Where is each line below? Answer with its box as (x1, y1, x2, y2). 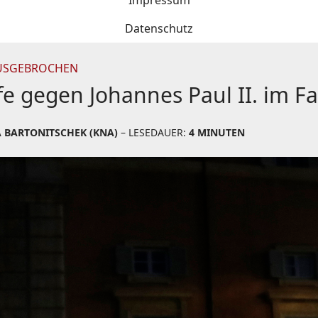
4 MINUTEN (189, 126, 245, 139)
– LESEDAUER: (118, 126, 189, 139)
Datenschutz (125, 21, 193, 36)
